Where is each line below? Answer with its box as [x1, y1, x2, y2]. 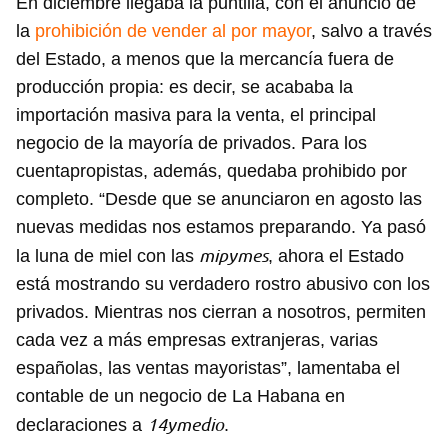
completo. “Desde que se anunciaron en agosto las [16, 189, 422, 210]
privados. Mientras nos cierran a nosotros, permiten [16, 302, 426, 323]
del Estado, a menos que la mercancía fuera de [16, 49, 394, 70]
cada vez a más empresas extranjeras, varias [16, 330, 378, 351]
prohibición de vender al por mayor [30, 21, 311, 42]
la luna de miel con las [16, 246, 199, 267]
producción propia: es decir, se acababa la [16, 77, 353, 98]
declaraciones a [16, 415, 147, 436]
